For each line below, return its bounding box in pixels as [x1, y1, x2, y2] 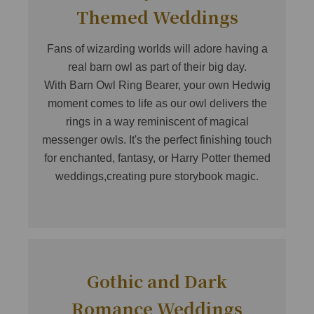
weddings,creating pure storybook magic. [55, 170, 259, 183]
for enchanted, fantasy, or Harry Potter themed [43, 152, 271, 165]
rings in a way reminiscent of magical [65, 116, 249, 128]
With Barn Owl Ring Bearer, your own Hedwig [43, 79, 271, 92]
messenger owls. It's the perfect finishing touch [42, 134, 272, 146]
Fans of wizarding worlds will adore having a [46, 43, 268, 55]
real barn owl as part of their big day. [67, 61, 247, 74]
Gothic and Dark [87, 268, 227, 294]
